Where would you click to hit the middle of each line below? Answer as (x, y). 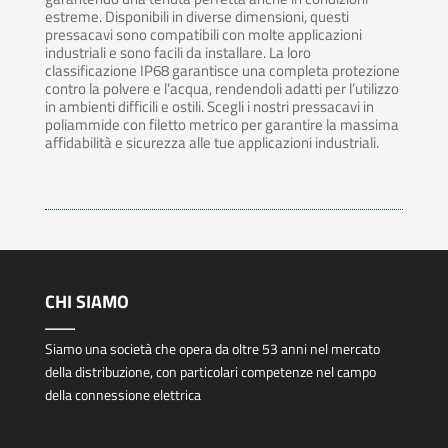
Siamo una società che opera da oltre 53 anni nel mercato (212, 349)
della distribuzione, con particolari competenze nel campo (210, 372)
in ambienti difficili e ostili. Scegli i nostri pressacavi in (209, 107)
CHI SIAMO (86, 302)
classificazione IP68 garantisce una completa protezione (222, 71)
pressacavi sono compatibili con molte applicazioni (203, 35)
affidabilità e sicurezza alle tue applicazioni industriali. (211, 143)
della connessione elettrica (122, 395)
